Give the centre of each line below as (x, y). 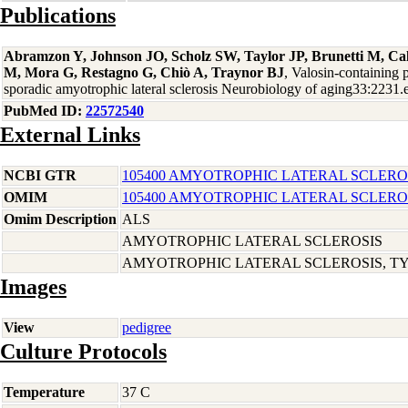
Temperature (44, 392)
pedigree (147, 327)
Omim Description (60, 219)
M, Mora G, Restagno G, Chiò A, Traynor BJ (144, 72)
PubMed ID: (45, 111)
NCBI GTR (40, 175)
